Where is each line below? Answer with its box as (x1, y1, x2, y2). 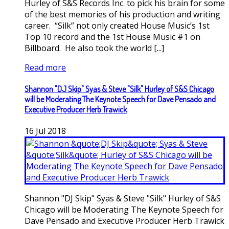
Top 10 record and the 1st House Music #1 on (25, 31, 200, 42)
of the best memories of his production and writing (25, 8, 220, 20)
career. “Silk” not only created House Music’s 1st (25, 19, 210, 31)
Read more (25, 61, 66, 73)
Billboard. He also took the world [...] (25, 42, 164, 54)
